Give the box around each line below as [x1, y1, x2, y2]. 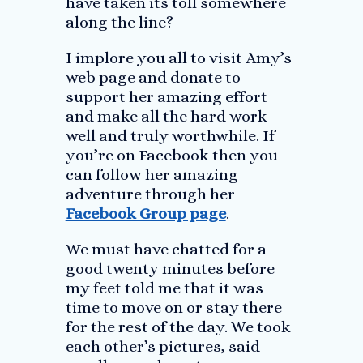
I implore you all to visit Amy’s [65, 49, 292, 67]
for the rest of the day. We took [65, 318, 291, 336]
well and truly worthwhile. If [65, 126, 275, 145]
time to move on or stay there [65, 298, 282, 317]
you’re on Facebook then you [65, 146, 278, 164]
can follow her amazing [65, 165, 238, 184]
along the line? [65, 13, 173, 32]
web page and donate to [65, 68, 241, 87]
